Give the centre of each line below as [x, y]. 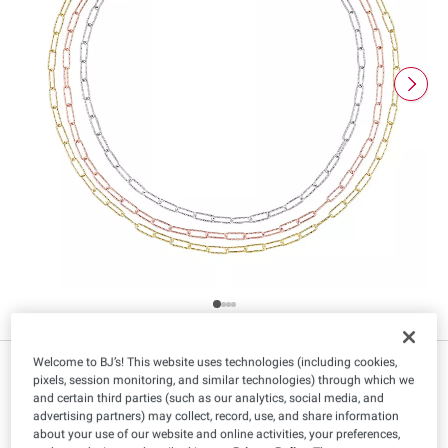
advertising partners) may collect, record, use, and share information [216, 415]
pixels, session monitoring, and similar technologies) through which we [224, 379]
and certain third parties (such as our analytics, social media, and [209, 397]
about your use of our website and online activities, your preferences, [217, 433]
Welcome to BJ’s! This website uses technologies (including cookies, [215, 361]
